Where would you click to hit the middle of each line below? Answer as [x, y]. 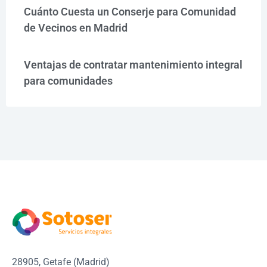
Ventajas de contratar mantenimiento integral [133, 64]
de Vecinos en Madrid [76, 27]
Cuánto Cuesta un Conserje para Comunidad [130, 11]
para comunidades [68, 80]
